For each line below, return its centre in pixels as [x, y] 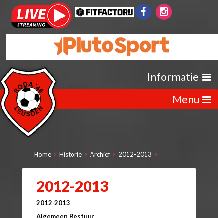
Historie [71, 154]
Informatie [175, 76]
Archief [100, 154]
